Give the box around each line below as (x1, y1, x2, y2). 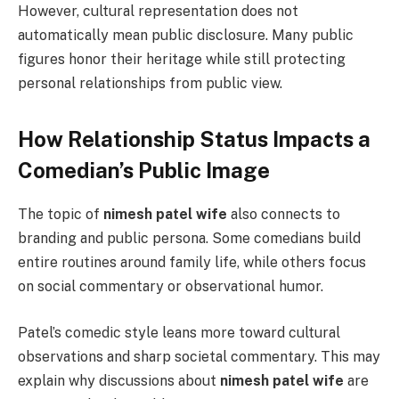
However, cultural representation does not (18, 2, 298, 20)
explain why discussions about (18, 371, 220, 389)
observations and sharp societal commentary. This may (18, 347, 380, 365)
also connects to (227, 206, 340, 224)
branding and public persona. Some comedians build (18, 230, 361, 248)
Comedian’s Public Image (18, 158, 270, 183)
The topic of (18, 206, 103, 224)
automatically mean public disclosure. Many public (18, 26, 354, 44)
